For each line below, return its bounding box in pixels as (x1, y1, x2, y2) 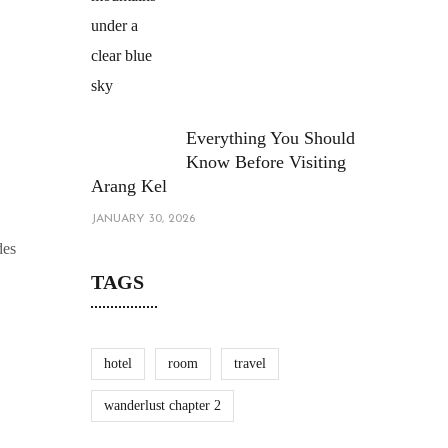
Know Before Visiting (186, 152, 346, 172)
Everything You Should (186, 128, 355, 148)
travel (234, 356, 266, 371)
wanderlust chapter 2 (104, 398, 221, 413)
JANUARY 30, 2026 (91, 213, 195, 225)
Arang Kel (91, 176, 167, 196)
